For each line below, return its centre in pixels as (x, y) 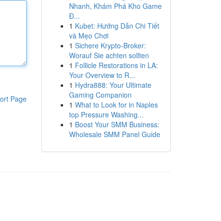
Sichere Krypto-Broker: (110, 45)
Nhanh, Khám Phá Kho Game (115, 6)
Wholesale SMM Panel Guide (114, 134)
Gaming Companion (100, 95)
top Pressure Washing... (106, 114)
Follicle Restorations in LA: (116, 65)
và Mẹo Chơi (89, 36)
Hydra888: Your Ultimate (113, 85)
